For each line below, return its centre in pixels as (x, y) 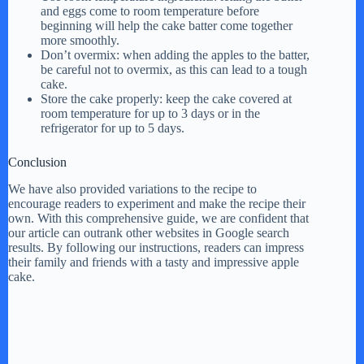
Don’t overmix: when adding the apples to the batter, (175, 55)
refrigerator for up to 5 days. (113, 128)
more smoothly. (80, 41)
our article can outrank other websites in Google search (149, 233)
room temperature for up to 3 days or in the (150, 114)
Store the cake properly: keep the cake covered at (166, 99)
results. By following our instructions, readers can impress (156, 248)
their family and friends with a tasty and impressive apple (154, 262)
